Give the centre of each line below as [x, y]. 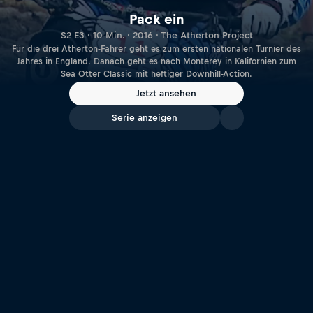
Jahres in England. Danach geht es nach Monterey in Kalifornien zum [156, 61]
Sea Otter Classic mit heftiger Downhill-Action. [156, 74]
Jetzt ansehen [166, 94]
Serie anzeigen [145, 118]
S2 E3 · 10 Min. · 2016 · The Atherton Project [156, 35]
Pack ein [156, 19]
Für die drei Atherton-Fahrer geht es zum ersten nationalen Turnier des [156, 49]
